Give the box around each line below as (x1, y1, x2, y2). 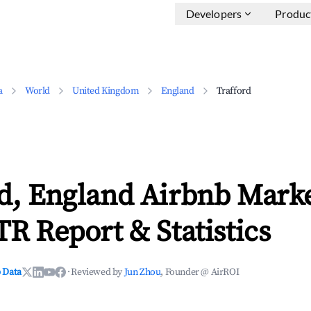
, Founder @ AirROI (160, 266, 239, 278)
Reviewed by (71, 266, 124, 278)
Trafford (216, 85, 251, 97)
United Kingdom (72, 85, 140, 97)
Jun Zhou (124, 266, 161, 278)
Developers (185, 7, 242, 20)
